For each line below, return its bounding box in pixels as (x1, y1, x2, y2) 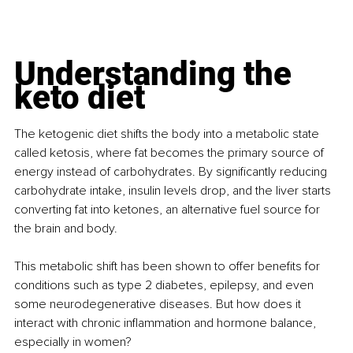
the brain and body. (14, 220, 117, 236)
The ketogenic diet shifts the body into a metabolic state (14, 125, 322, 142)
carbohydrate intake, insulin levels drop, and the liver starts (14, 182, 334, 199)
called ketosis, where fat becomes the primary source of (14, 144, 327, 161)
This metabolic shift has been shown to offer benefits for (14, 258, 323, 274)
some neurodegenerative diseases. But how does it (14, 295, 304, 312)
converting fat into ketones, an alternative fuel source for (14, 201, 323, 217)
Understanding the (14, 54, 299, 93)
